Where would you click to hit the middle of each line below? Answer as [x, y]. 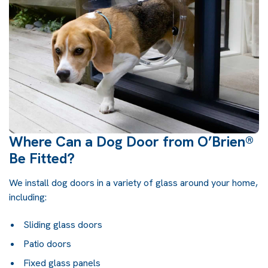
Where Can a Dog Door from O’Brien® [131, 141]
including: [28, 197]
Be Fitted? [42, 158]
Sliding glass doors [63, 224]
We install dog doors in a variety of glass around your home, [133, 182]
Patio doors [47, 243]
